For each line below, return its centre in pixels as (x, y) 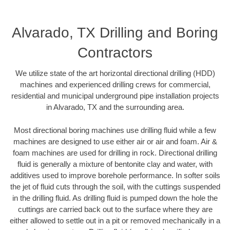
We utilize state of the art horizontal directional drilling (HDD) (115, 73)
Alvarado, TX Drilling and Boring (115, 33)
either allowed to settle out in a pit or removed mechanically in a (115, 220)
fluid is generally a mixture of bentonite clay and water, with (115, 164)
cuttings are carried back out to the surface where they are (115, 209)
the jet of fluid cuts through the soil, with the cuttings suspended (115, 186)
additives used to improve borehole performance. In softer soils (115, 175)
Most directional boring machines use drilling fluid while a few (115, 130)
